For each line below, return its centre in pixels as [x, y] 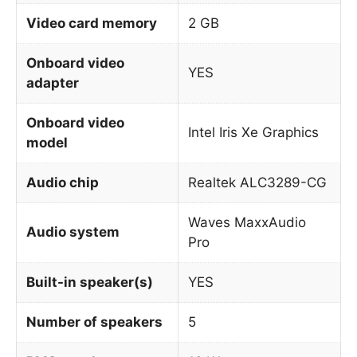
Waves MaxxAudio [247, 222]
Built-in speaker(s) [90, 282]
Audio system [73, 231]
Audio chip [63, 182]
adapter [53, 82]
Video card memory [92, 23]
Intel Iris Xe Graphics [253, 132]
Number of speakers [94, 322]
